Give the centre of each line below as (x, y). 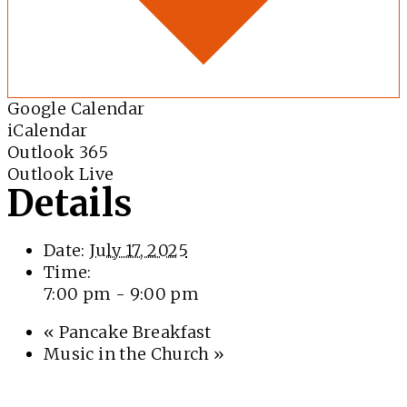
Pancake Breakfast (133, 333)
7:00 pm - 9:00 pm (122, 294)
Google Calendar (76, 109)
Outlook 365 (58, 153)
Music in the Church (129, 354)
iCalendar (48, 131)
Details (70, 204)
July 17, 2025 (139, 251)
